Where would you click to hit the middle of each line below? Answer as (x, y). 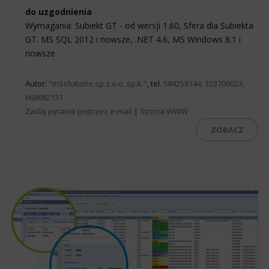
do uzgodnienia (59, 11)
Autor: (37, 83)
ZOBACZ (227, 129)
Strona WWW (164, 111)
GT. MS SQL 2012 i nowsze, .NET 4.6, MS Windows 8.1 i (133, 39)
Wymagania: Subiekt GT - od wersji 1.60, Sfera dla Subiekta (139, 25)
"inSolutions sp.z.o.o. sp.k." (98, 83)
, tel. (155, 83)
